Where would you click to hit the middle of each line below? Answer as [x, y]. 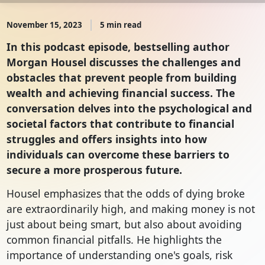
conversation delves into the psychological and [129, 109]
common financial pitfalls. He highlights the [114, 240]
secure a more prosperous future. [94, 170]
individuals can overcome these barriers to [118, 155]
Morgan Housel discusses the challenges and [123, 62]
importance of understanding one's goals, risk [119, 255]
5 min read [120, 25]
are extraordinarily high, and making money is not [130, 209]
